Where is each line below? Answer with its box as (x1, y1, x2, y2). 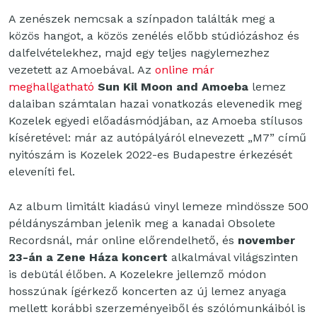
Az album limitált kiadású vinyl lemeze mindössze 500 (8, 200, 309, 214)
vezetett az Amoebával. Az (8, 63, 155, 77)
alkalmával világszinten (168, 250, 298, 265)
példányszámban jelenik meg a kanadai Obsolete (8, 217, 275, 231)
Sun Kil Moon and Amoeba (98, 80, 248, 94)
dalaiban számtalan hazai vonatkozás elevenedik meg (8, 97, 302, 111)
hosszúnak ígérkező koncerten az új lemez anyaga (8, 284, 287, 299)
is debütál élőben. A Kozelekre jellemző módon (8, 267, 266, 282)
